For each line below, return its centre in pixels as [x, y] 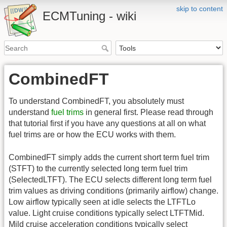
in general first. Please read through [148, 112]
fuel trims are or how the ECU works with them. [92, 135]
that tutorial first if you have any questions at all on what [107, 124]
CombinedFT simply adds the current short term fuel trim [109, 157]
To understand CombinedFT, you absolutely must [96, 101]
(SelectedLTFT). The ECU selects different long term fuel [110, 179]
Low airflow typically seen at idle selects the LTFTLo [102, 202]
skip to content [200, 9]
